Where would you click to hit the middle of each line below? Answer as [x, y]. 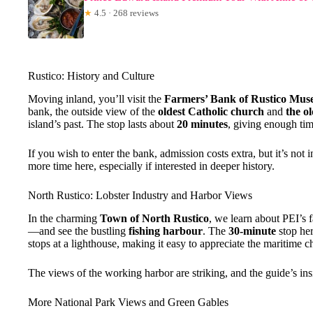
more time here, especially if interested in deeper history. [151, 166]
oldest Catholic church [211, 111]
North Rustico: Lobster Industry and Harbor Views [140, 195]
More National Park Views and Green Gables [128, 302]
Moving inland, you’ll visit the [96, 99]
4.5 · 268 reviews [125, 13]
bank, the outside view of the [93, 111]
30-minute [252, 231]
